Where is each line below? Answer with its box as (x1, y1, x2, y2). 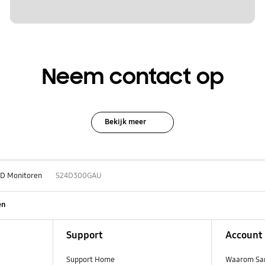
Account (225, 229, 263, 242)
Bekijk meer (104, 117, 146, 127)
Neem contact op (41, 63, 224, 91)
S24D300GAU (55, 171, 102, 181)
